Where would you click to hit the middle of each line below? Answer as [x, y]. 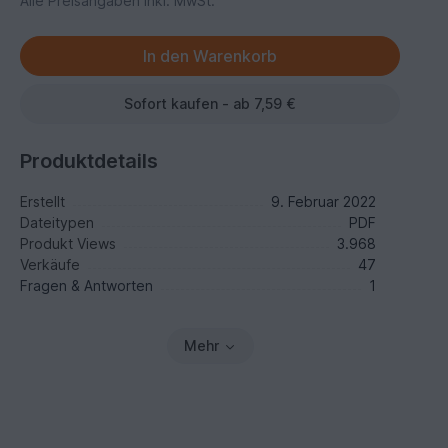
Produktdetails [89, 161]
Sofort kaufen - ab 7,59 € [210, 103]
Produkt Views [68, 243]
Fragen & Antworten [87, 285]
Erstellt [43, 201]
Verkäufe [50, 264]
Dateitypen [57, 222]
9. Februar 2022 [323, 201]
